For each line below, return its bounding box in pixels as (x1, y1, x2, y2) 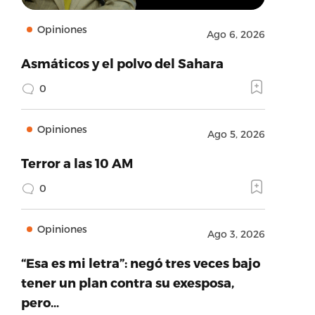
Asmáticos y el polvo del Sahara (20, 56, 224, 70)
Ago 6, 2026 (206, 28, 265, 40)
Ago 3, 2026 (207, 228, 265, 240)
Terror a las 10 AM (20, 155, 133, 170)
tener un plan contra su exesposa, (20, 275, 234, 290)
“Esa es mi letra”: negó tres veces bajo (20, 255, 260, 270)
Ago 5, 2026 (207, 128, 265, 140)
